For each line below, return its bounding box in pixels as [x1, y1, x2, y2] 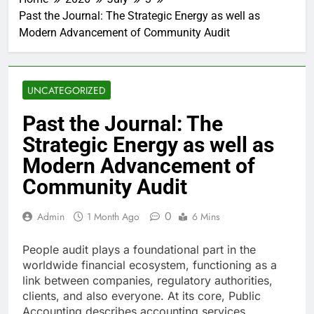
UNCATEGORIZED [27, 83, 106, 98]
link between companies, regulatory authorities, [22, 273, 273, 288]
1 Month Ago [87, 210, 139, 224]
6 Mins [192, 210, 220, 224]
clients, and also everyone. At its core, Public [22, 289, 261, 303]
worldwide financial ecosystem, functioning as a [22, 258, 277, 273]
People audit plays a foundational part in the [22, 243, 256, 257]
